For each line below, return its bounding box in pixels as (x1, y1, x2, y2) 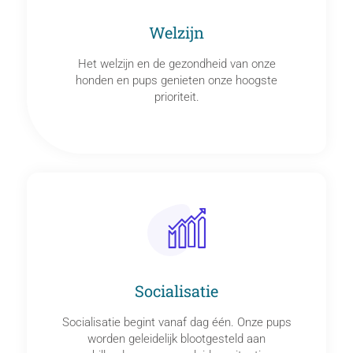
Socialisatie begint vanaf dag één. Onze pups (61, 314, 292, 329)
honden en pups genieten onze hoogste (76, 73, 277, 88)
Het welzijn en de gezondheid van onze (77, 57, 276, 72)
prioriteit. (154, 90, 199, 105)
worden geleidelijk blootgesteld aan (87, 331, 266, 346)
